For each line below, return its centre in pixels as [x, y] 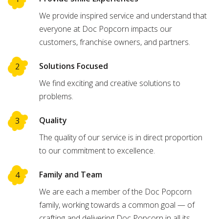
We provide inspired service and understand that [123, 15]
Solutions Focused [74, 66]
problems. [56, 96]
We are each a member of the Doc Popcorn [115, 191]
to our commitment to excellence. [97, 150]
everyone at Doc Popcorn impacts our [106, 29]
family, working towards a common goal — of [117, 205]
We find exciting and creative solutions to [110, 83]
